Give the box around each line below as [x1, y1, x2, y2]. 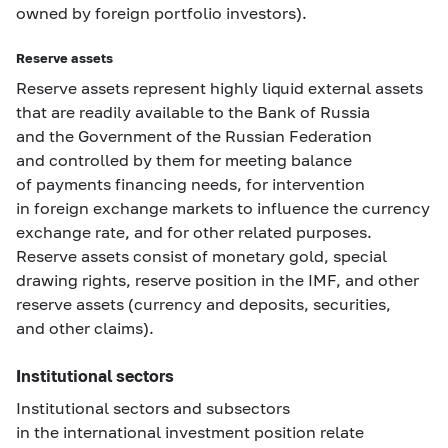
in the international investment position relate [16, 422, 364, 441]
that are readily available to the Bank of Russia [16, 102, 370, 121]
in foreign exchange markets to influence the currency [16, 198, 430, 217]
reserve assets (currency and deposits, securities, [16, 294, 391, 313]
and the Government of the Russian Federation [16, 126, 372, 145]
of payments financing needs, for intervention [16, 174, 365, 193]
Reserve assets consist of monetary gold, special [16, 246, 387, 265]
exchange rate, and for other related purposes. [16, 222, 372, 241]
